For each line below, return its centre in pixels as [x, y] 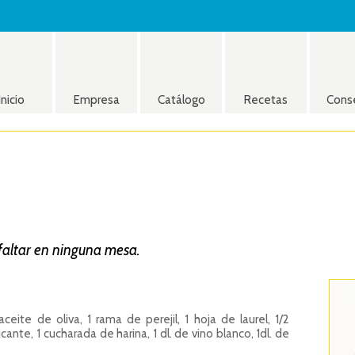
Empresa [96, 100]
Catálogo [181, 100]
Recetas [266, 100]
